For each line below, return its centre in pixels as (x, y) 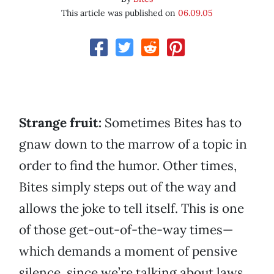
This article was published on (120, 13)
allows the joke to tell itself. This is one (131, 209)
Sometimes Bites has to (172, 123)
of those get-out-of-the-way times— (126, 230)
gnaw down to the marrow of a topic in (133, 144)
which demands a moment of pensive (128, 251)
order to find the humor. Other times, (128, 166)
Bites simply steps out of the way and (128, 187)
